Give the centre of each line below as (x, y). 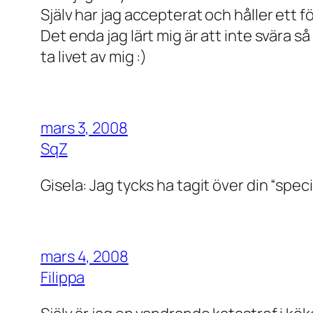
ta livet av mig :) (94, 56)
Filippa (63, 277)
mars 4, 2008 (85, 256)
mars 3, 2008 (84, 128)
